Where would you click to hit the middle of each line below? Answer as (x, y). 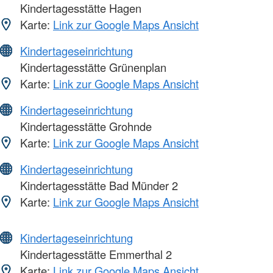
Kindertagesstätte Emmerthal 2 (94, 254)
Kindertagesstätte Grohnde (84, 126)
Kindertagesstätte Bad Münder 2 (97, 186)
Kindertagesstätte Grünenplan (92, 67)
